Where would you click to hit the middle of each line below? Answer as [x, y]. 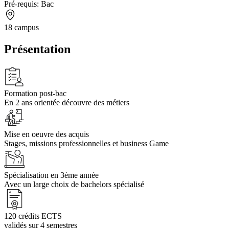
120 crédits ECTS [33, 216]
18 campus [21, 28]
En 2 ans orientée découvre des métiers [67, 103]
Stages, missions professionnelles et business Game [86, 144]
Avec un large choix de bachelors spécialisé [74, 185]
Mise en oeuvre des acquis [47, 134]
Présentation [37, 49]
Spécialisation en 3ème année [51, 175]
